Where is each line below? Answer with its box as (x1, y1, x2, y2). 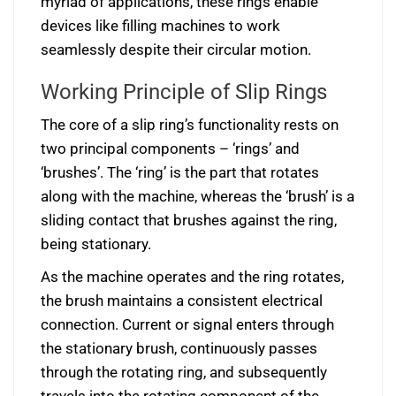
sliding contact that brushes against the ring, (41, 211, 337, 229)
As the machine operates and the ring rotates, (41, 268, 344, 286)
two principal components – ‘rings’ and (41, 140, 300, 157)
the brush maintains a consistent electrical (41, 292, 323, 309)
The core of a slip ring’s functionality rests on (41, 116, 339, 133)
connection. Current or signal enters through (41, 316, 334, 333)
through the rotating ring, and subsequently (41, 363, 327, 381)
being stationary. (41, 235, 151, 253)
